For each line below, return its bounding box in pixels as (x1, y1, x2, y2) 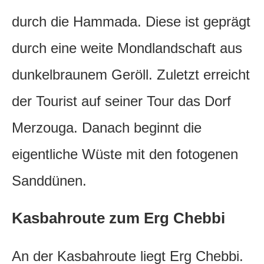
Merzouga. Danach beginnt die (12, 120, 202, 136)
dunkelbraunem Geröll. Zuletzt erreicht (12, 67, 250, 83)
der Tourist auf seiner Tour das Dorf (12, 93, 231, 110)
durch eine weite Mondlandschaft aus (12, 40, 242, 57)
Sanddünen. (12, 173, 87, 189)
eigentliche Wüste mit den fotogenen (12, 146, 238, 163)
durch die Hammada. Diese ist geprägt (12, 14, 250, 30)
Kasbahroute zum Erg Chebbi (12, 209, 225, 227)
